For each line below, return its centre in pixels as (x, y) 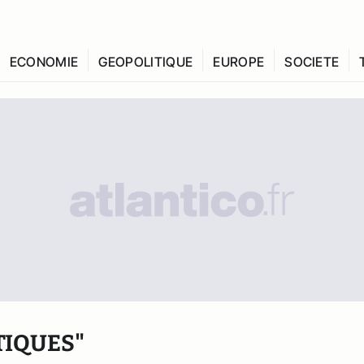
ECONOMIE (44, 62)
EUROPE (239, 62)
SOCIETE (312, 62)
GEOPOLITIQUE (146, 62)
